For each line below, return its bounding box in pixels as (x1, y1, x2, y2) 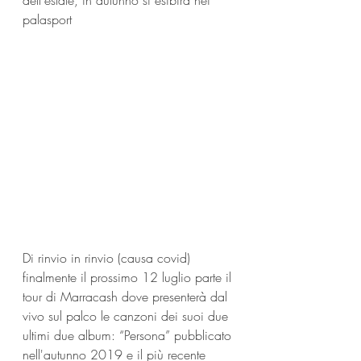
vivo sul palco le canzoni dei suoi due (23, 307, 232, 325)
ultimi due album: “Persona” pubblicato (23, 326, 235, 344)
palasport (23, 10, 72, 28)
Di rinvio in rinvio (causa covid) (23, 249, 194, 267)
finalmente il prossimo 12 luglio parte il (23, 268, 235, 286)
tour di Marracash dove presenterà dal (23, 288, 231, 305)
